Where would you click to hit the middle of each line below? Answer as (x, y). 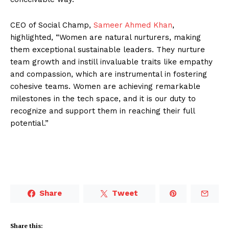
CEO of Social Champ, (52, 25)
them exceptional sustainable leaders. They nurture (108, 49)
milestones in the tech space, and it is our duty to (103, 98)
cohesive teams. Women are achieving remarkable (105, 86)
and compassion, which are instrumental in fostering (109, 74)
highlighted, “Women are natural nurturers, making (106, 37)
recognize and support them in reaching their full (102, 111)
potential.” (29, 123)
